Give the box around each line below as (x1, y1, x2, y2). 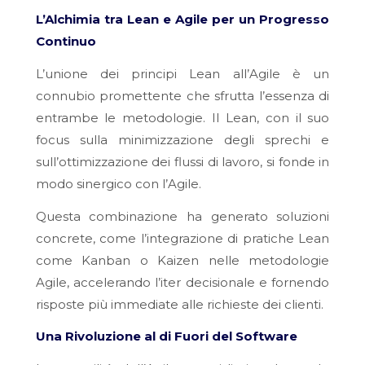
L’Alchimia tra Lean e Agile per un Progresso (35, 11, 330, 28)
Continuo (35, 33, 96, 50)
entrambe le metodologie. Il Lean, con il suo (35, 109, 330, 125)
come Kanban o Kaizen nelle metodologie (35, 252, 330, 268)
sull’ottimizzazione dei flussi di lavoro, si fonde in (35, 153, 330, 169)
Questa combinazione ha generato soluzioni (35, 208, 330, 224)
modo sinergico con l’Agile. (35, 175, 201, 191)
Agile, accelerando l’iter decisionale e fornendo (35, 274, 330, 290)
